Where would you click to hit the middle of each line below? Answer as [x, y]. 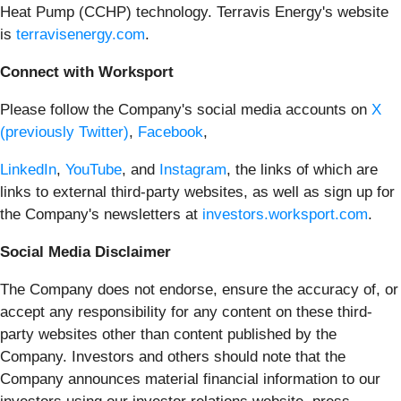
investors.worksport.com [285, 214]
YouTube [94, 169]
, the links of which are [302, 169]
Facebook [171, 132]
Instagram [193, 169]
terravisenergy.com [81, 34]
